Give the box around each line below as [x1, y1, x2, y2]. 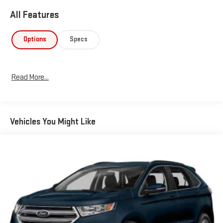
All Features [10, 8, 59, 21]
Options [23, 35, 46, 44]
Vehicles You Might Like [10, 116, 96, 127]
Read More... [11, 73, 49, 83]
